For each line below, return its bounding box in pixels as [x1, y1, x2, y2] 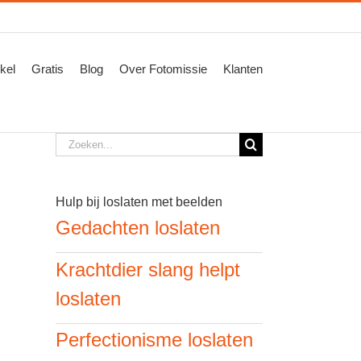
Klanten [223, 62, 263, 76]
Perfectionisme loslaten [55, 329, 253, 351]
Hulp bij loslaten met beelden [55, 195, 222, 209]
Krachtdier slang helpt [55, 258, 240, 280]
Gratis [31, 62, 64, 76]
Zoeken [54, 135, 98, 148]
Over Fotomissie [119, 62, 207, 76]
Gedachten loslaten [55, 217, 220, 239]
